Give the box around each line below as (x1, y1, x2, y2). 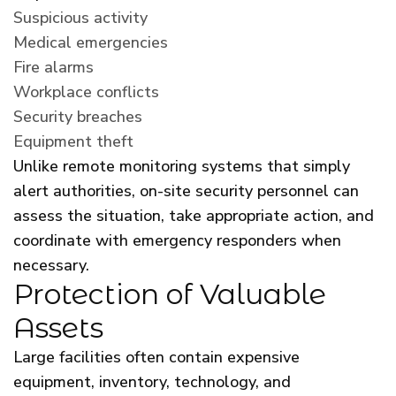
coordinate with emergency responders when (13, 229, 341, 251)
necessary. (13, 254, 89, 276)
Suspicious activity (13, 6, 148, 28)
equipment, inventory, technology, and (13, 370, 291, 392)
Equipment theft (13, 130, 133, 152)
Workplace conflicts (13, 80, 159, 103)
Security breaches (13, 105, 142, 127)
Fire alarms (13, 56, 94, 78)
